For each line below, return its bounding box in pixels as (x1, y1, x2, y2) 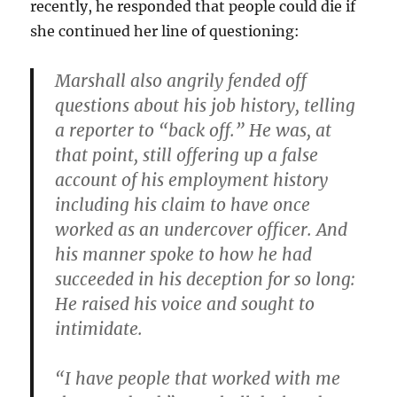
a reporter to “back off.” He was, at (55, 120, 332, 141)
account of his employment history (55, 169, 329, 191)
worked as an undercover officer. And (55, 219, 348, 240)
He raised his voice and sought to (55, 293, 315, 315)
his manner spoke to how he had (55, 244, 313, 265)
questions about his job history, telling (55, 95, 356, 116)
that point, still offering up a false (55, 144, 319, 166)
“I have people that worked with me (55, 368, 341, 389)
